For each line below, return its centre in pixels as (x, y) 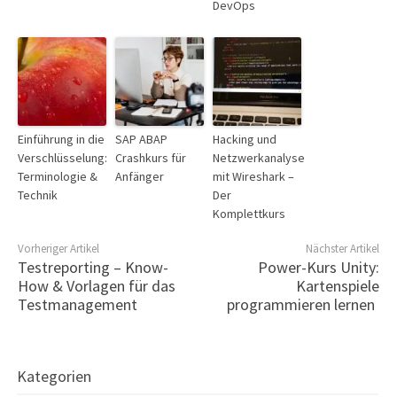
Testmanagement (78, 304)
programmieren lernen (301, 304)
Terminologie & (58, 176)
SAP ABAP (141, 139)
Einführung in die (61, 139)
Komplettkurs (249, 213)
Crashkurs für (151, 157)
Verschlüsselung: (62, 157)
